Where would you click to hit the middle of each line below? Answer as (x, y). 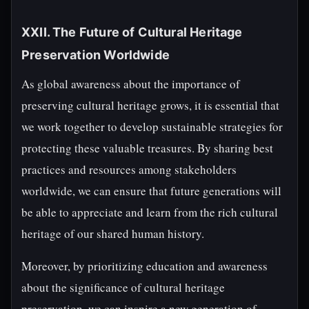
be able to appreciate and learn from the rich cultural (150, 212)
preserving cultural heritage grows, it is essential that (150, 105)
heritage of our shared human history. (113, 233)
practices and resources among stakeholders (129, 169)
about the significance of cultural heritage (123, 287)
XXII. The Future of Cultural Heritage (132, 32)
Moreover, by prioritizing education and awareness (144, 266)
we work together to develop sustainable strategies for (152, 127)
